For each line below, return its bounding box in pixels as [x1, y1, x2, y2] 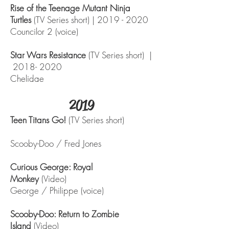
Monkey [10, 173, 41, 185]
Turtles [10, 14, 34, 26]
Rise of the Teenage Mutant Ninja [10, 2, 130, 14]
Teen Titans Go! [10, 114, 68, 126]
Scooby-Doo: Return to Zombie [10, 208, 119, 220]
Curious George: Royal [10, 161, 93, 173]
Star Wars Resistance [10, 49, 88, 61]
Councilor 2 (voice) [10, 26, 78, 37]
